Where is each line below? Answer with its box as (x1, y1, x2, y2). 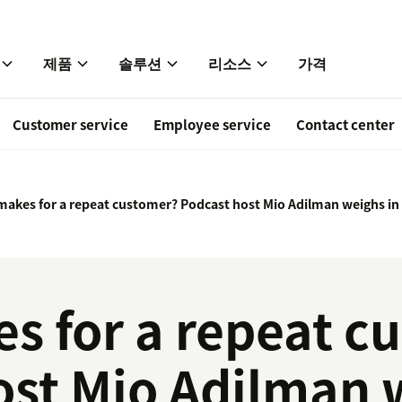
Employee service (153, 115, 271, 135)
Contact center (296, 115, 395, 135)
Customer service (13, 115, 128, 135)
